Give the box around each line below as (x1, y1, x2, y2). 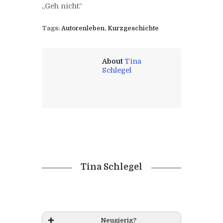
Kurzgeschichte (108, 24, 159, 32)
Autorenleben (61, 24, 105, 32)
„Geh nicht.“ (42, 1, 82, 10)
